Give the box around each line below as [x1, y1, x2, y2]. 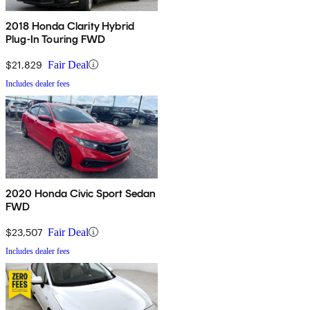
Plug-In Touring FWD [6, 32, 106, 46]
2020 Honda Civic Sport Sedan [6, 186, 156, 200]
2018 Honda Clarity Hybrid [6, 19, 134, 33]
